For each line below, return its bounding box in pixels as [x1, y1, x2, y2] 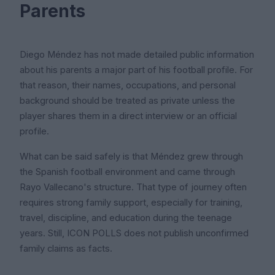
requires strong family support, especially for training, [20, 197, 242, 208]
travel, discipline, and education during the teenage [20, 212, 232, 223]
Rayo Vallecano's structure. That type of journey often [20, 182, 247, 193]
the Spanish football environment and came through [20, 166, 235, 177]
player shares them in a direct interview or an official [20, 110, 237, 122]
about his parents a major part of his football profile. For [20, 64, 253, 76]
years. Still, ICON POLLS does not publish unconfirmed [20, 228, 249, 239]
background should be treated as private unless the [20, 95, 235, 106]
